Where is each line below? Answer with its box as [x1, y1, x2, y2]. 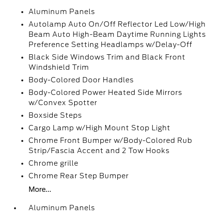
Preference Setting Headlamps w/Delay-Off [29, 41, 193, 48]
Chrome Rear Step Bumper [29, 172, 129, 180]
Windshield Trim [29, 63, 90, 71]
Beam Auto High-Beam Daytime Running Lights [29, 31, 206, 38]
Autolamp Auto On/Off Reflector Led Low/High [29, 20, 206, 28]
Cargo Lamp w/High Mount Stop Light [29, 124, 171, 132]
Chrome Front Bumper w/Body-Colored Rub [29, 137, 193, 144]
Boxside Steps [29, 111, 82, 119]
